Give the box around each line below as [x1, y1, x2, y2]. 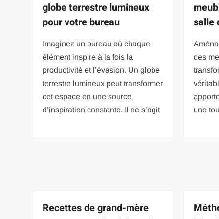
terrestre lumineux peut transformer [43, 79, 163, 88]
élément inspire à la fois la [43, 52, 133, 61]
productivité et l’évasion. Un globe [43, 66, 160, 74]
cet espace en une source [43, 92, 132, 101]
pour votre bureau [43, 15, 120, 29]
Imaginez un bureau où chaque [43, 39, 151, 48]
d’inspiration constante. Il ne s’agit [43, 105, 160, 114]
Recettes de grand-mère [43, 200, 149, 215]
